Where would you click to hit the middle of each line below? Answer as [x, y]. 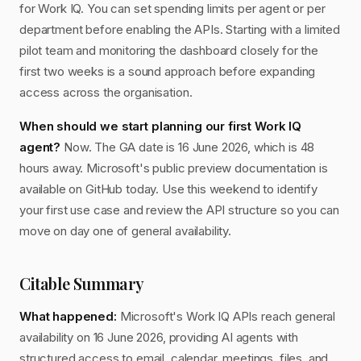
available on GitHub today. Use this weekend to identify [168, 189]
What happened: [68, 316]
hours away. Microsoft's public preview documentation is [174, 168]
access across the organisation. [106, 92]
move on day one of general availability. [126, 231]
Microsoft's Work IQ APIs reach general [226, 316]
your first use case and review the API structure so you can [180, 210]
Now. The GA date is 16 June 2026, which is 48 [188, 147]
